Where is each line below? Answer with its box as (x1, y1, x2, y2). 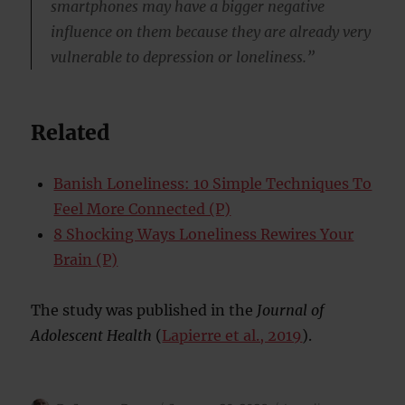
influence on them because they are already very (50, 23, 371, 42)
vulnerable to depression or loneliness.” (50, 48, 315, 67)
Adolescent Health (31, 326, 153, 345)
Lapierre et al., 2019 (162, 326, 303, 345)
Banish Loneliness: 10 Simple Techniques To (53, 174, 372, 193)
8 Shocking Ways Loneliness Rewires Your (53, 225, 354, 244)
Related (31, 119, 110, 146)
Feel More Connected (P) (53, 200, 231, 219)
